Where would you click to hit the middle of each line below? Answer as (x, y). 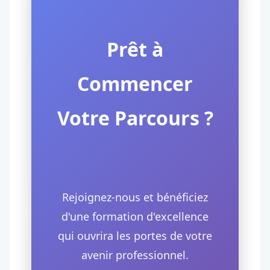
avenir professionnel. (135, 255)
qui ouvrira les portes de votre (135, 236)
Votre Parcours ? (135, 118)
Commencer (135, 83)
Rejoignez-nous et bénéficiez (135, 197)
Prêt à (135, 49)
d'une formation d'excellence (135, 216)
